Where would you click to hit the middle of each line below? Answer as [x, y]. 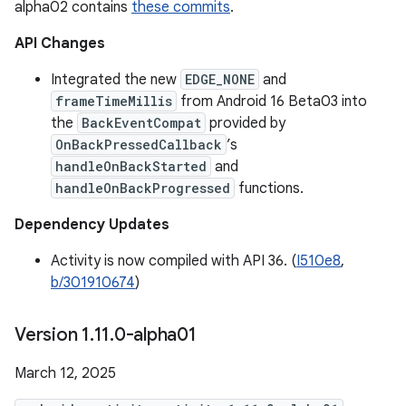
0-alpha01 [155, 335]
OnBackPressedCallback [139, 145]
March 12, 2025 [65, 373]
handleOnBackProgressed [143, 188]
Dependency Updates [92, 225]
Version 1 [52, 335]
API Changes [60, 43]
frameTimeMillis [114, 101]
